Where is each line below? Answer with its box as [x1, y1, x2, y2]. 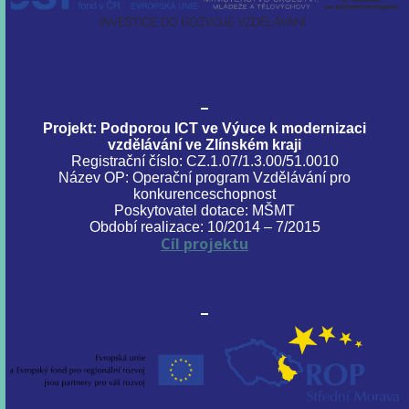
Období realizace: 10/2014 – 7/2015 [89, 219, 320, 236]
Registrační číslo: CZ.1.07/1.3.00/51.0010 [70, 153, 339, 170]
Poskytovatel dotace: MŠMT [114, 203, 295, 219]
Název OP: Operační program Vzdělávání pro [58, 170, 351, 186]
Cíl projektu [161, 234, 248, 255]
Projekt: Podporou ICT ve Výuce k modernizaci [43, 121, 366, 137]
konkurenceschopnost [133, 186, 276, 203]
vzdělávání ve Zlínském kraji [108, 137, 301, 153]
